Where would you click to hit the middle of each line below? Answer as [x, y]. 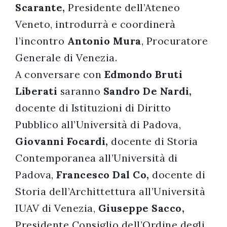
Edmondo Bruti [143, 74]
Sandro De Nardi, [147, 91]
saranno [80, 91]
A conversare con [60, 74]
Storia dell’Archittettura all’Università [110, 192]
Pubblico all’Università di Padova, [98, 125]
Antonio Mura [104, 41]
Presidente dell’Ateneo [122, 8]
